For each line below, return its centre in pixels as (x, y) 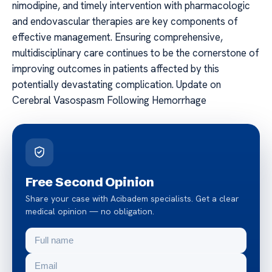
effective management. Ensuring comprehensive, (117, 37)
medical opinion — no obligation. (90, 212)
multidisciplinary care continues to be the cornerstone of (136, 53)
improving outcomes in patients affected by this (116, 69)
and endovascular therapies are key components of (125, 22)
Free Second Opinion (90, 182)
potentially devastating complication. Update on (117, 85)
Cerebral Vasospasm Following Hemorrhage (109, 100)
